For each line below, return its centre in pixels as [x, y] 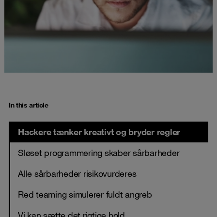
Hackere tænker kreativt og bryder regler [99, 132]
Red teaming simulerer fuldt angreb [85, 194]
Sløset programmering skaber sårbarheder [99, 152]
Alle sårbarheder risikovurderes [77, 173]
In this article [29, 105]
